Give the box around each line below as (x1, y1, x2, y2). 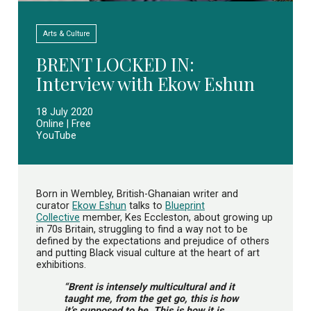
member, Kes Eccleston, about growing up (80, 212, 273, 224)
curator (36, 200, 72, 212)
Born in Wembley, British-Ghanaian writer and (36, 188, 238, 200)
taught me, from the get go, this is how (64, 292, 238, 304)
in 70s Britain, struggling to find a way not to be (36, 224, 248, 235)
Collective (36, 212, 80, 224)
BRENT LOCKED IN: (36, 52, 194, 77)
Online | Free (36, 117, 91, 129)
